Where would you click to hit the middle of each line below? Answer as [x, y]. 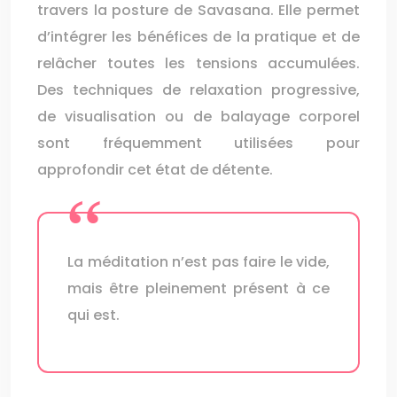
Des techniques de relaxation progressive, [198, 90]
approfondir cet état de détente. [155, 170]
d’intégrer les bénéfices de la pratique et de [198, 37]
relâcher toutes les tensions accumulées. [198, 63]
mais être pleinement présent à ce [198, 288]
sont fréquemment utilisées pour [198, 143]
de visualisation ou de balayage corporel [198, 117]
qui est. [93, 315]
